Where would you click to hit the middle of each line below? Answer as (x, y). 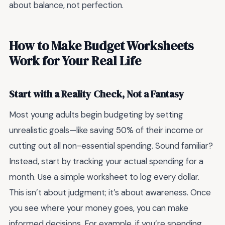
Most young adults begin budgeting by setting (96, 115)
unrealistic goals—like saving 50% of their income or (106, 130)
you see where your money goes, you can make (99, 208)
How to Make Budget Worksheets (101, 46)
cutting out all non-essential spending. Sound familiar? (111, 146)
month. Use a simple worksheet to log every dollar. (104, 177)
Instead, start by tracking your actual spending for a (106, 161)
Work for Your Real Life (75, 61)
